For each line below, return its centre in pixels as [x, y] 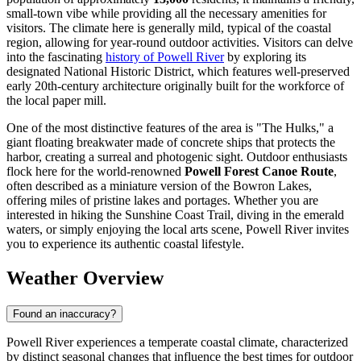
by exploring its [265, 57]
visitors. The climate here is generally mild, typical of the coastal [169, 28]
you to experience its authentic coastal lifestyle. [125, 244]
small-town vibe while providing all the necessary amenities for [166, 14]
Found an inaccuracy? [64, 313]
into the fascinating [56, 57]
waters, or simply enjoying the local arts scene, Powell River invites [178, 230]
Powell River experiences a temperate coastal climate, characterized [177, 342]
